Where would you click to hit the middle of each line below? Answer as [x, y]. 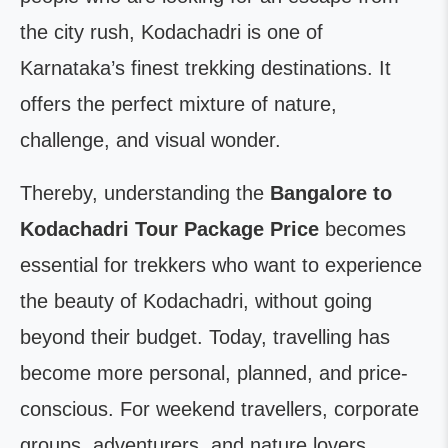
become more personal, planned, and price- [214, 373]
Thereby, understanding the [145, 193]
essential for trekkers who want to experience [221, 265]
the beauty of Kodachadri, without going [196, 301]
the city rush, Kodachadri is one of [171, 32]
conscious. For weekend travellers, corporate [219, 409]
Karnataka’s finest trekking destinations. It [205, 68]
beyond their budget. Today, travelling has [205, 337]
